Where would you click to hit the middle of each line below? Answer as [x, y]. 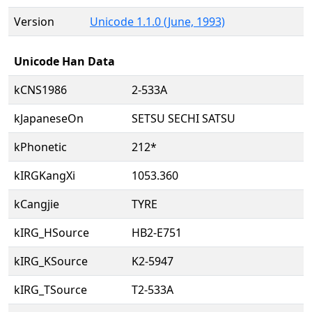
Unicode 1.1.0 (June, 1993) [157, 22]
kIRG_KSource [51, 261]
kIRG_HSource [52, 233]
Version [34, 22]
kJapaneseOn [49, 118]
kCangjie [37, 204]
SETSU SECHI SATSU [184, 118]
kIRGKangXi [45, 175]
